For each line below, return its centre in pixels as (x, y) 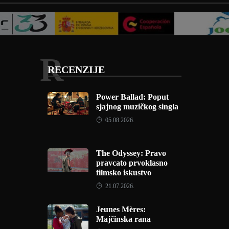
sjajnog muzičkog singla (137, 107)
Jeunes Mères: (121, 209)
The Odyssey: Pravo (131, 153)
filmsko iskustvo (123, 173)
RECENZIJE (76, 70)
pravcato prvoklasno (132, 163)
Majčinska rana (123, 219)
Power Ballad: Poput (132, 97)
